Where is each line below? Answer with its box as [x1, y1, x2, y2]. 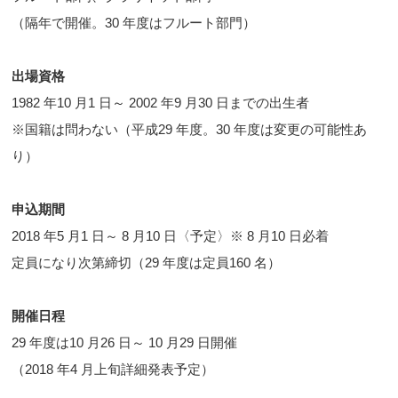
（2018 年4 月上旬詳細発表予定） [12, 362, 215, 378]
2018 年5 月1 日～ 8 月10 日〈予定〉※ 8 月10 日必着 [12, 228, 330, 244]
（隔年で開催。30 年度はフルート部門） [12, 15, 257, 31]
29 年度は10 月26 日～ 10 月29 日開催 [12, 335, 238, 351]
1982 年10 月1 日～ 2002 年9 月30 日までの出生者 [12, 95, 310, 111]
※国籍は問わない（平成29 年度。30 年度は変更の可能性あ [12, 122, 368, 138]
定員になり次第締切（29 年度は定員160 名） [12, 255, 282, 271]
